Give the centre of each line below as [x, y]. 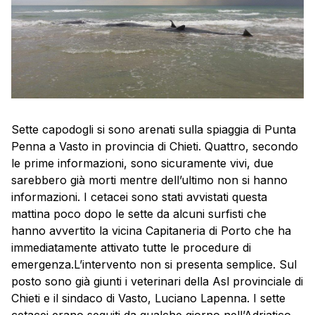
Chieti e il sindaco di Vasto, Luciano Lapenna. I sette [148, 298]
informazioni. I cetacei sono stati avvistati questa [139, 197]
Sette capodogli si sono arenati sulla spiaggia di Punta [154, 129]
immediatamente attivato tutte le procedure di [131, 247]
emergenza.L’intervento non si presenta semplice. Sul [154, 264]
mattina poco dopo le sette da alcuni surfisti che [139, 214]
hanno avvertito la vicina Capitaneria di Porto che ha [151, 231]
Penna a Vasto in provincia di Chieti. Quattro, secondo [155, 146]
